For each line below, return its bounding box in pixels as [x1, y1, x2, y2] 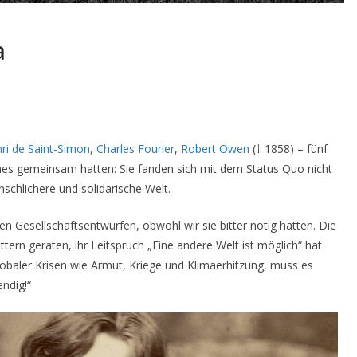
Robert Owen [181, 140, 249, 156]
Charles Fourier [96, 140, 175, 156]
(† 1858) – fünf [249, 140, 328, 156]
